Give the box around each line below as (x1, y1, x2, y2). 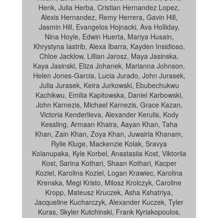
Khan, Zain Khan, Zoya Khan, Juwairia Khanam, (35, 129, 183, 139)
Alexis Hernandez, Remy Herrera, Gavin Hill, (40, 12, 178, 22)
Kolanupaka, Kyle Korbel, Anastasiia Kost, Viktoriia (32, 148, 186, 158)
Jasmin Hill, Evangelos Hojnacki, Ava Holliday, (38, 22, 180, 32)
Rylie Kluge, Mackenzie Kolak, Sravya (51, 139, 167, 148)
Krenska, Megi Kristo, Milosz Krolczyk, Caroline (36, 178, 182, 187)
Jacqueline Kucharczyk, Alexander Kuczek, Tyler (35, 197, 183, 207)
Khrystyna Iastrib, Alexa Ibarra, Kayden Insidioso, (33, 41, 185, 51)
